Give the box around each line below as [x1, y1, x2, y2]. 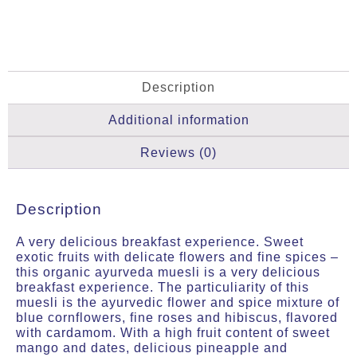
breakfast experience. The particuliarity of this [16, 280, 309, 294]
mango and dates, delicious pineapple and [16, 340, 288, 355]
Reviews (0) [140, 145, 217, 159]
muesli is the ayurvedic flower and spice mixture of [16, 295, 339, 309]
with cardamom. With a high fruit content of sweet [16, 325, 330, 339]
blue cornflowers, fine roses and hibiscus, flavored [16, 310, 338, 324]
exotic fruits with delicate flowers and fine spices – [16, 249, 339, 264]
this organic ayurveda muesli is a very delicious [16, 265, 320, 279]
